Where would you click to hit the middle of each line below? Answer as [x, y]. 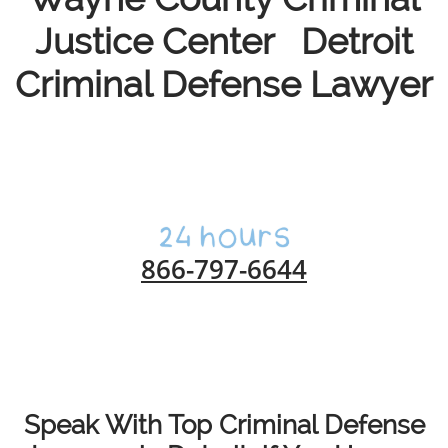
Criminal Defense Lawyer [224, 84]
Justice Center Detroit [224, 41]
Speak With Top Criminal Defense [224, 425]
